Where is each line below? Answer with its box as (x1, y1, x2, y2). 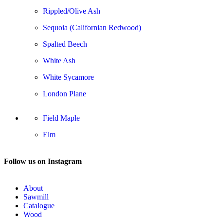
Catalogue (23, 201, 54, 210)
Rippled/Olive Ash (43, 6, 100, 15)
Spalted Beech (43, 39, 87, 48)
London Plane (43, 89, 86, 98)
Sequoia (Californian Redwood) (43, 23, 141, 32)
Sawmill (23, 193, 49, 201)
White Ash (43, 56, 75, 65)
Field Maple (43, 113, 80, 122)
